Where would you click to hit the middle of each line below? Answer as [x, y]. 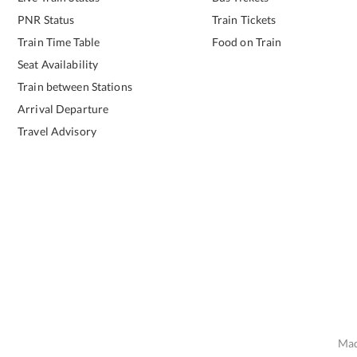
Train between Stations [75, 86]
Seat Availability [58, 64]
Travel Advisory [57, 131]
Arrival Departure [63, 109]
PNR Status [46, 20]
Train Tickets [244, 20]
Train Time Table [59, 42]
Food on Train [247, 42]
